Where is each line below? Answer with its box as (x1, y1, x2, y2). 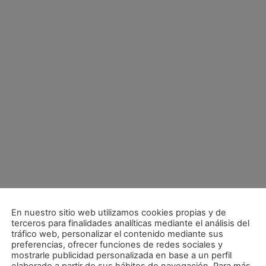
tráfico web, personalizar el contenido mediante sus (11, 229, 223, 239)
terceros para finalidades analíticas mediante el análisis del (11, 218, 249, 229)
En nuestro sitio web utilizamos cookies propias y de (11, 207, 226, 218)
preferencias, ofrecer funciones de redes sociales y (11, 239, 223, 250)
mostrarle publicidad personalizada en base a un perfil (11, 250, 232, 261)
